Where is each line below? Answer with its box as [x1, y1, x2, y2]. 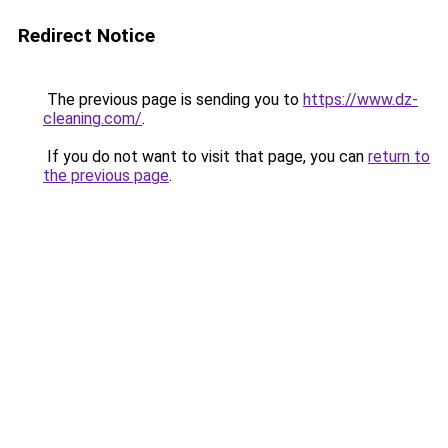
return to [368, 147, 430, 166]
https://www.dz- [303, 90, 418, 109]
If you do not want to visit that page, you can [43, 147, 368, 166]
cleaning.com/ [43, 109, 142, 128]
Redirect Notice [18, 24, 155, 47]
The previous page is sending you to [43, 90, 303, 109]
